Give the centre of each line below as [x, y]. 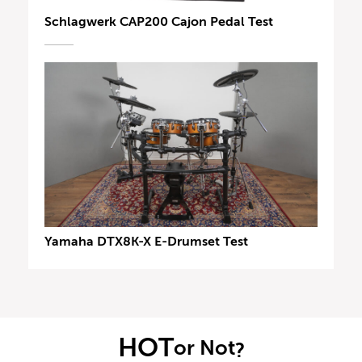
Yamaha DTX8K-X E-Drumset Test [146, 242]
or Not [204, 347]
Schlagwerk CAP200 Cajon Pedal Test [159, 21]
